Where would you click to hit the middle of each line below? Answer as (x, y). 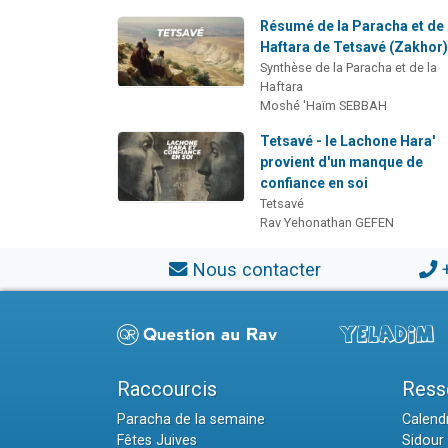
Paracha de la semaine (191, 420)
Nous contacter (256, 270)
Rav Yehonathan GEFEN (327, 223)
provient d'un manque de (342, 162)
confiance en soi (314, 183)
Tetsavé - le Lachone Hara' (348, 141)
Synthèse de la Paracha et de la (349, 68)
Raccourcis (167, 389)
